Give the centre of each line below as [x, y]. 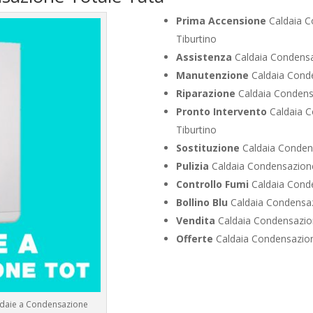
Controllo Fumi [212, 184]
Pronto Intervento [221, 111]
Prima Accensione [221, 20]
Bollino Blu [202, 202]
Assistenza [204, 57]
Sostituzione [208, 147]
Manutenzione [212, 75]
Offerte [194, 238]
